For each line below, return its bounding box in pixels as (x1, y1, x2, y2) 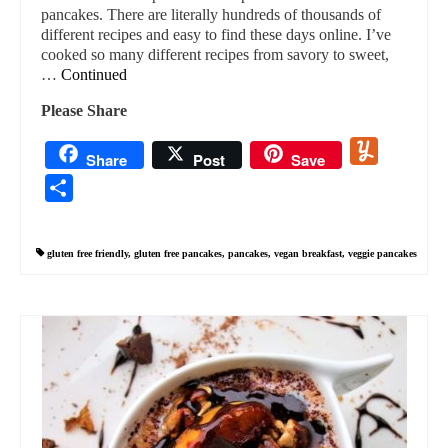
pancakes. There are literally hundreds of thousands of (41, 5, 381, 23)
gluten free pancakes (134, 247, 222, 259)
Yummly (378, 141, 436, 159)
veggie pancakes (348, 247, 417, 259)
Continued (61, 65, 127, 83)
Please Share (41, 101, 127, 119)
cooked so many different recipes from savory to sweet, (41, 45, 389, 63)
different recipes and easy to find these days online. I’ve (41, 25, 391, 43)
